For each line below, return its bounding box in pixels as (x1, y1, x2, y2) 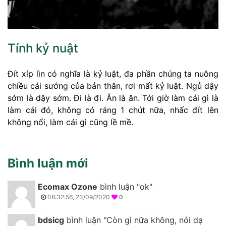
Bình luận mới (8, 155, 88, 171)
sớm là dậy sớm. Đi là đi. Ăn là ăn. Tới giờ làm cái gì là (8, 92, 218, 103)
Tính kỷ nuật (8, 40, 78, 55)
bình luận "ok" (97, 181, 152, 192)
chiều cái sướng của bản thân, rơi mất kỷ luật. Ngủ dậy (8, 80, 218, 91)
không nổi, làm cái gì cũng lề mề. (8, 117, 133, 127)
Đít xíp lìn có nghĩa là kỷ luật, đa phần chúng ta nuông (8, 68, 218, 79)
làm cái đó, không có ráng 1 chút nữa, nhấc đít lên (8, 104, 218, 115)
